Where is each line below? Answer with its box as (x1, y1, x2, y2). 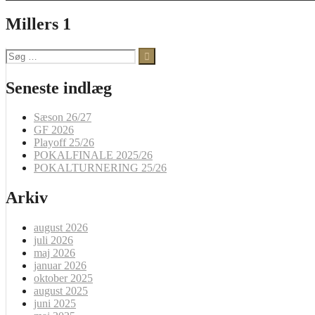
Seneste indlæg (6, 78, 112, 97)
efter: (5, 59, 27, 72)
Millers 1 (6, 14, 71, 33)
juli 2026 (34, 234, 73, 247)
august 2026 (34, 221, 88, 234)
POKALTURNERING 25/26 (34, 162, 167, 174)
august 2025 (34, 285, 88, 297)
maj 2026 (34, 247, 75, 259)
